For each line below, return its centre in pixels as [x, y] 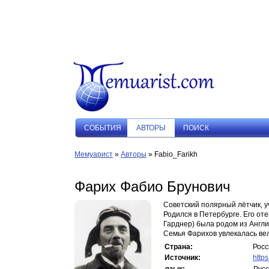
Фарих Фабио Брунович [153, 186]
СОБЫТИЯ [103, 128]
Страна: [179, 247]
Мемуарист [94, 154]
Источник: [183, 258]
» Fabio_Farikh [172, 154]
